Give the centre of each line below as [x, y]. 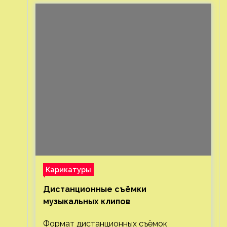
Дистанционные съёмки [94, 189]
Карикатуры [68, 169]
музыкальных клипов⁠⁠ [86, 201]
